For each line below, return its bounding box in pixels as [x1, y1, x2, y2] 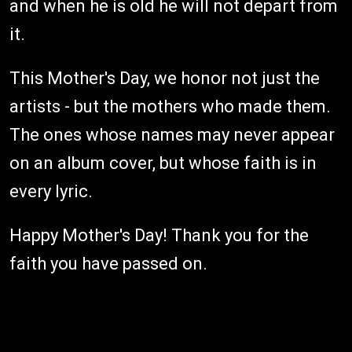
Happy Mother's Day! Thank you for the [9, 225, 309, 245]
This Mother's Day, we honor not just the [9, 68, 320, 88]
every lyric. [9, 181, 93, 201]
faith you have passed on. [9, 253, 207, 273]
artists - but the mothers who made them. [9, 96, 331, 116]
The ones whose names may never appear [9, 124, 335, 145]
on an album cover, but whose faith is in [9, 152, 317, 173]
